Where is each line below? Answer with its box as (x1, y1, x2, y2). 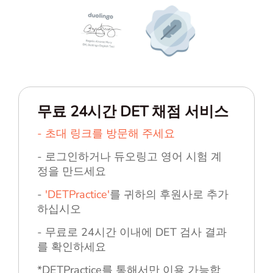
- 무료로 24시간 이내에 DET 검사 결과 (37, 225, 227, 240)
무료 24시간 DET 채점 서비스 (37, 102, 229, 122)
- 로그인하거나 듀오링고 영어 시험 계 (37, 149, 222, 165)
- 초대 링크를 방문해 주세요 (37, 126, 175, 141)
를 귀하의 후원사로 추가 (110, 187, 229, 202)
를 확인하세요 (37, 239, 106, 255)
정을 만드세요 (37, 164, 106, 179)
